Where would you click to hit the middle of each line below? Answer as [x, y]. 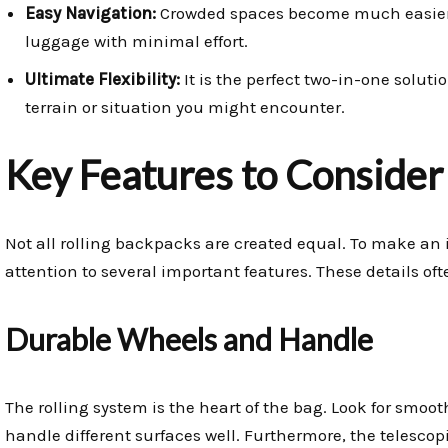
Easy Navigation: [90, 13]
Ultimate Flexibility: [102, 79]
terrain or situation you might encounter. [185, 107]
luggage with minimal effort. [136, 41]
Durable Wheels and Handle [189, 339]
